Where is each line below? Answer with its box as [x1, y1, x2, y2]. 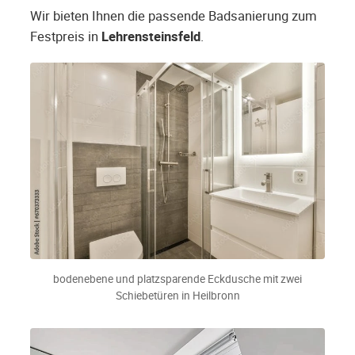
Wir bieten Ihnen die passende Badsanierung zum [30, 7, 317, 25]
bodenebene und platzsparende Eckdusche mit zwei [53, 272, 302, 287]
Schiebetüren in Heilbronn [115, 288, 240, 303]
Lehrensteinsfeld [101, 28, 200, 46]
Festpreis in [30, 28, 101, 46]
